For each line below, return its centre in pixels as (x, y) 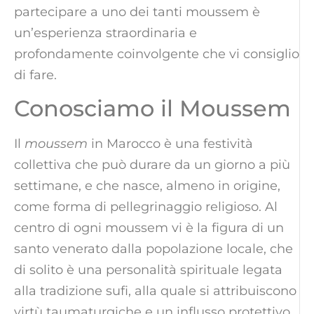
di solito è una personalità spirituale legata (148, 270)
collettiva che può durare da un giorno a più (152, 165)
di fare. (35, 75)
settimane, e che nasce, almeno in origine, (147, 186)
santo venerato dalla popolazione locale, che (153, 249)
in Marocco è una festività (170, 144)
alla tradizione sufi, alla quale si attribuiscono (155, 291)
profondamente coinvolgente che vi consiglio (157, 54)
